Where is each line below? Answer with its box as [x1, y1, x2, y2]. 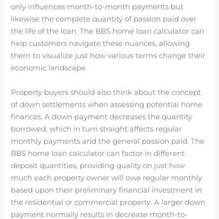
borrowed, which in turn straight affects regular [11, 124, 182, 133]
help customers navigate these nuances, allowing [11, 39, 190, 48]
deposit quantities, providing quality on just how [11, 161, 185, 170]
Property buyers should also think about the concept [11, 88, 201, 97]
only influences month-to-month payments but [11, 2, 184, 11]
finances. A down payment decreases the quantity [11, 112, 193, 121]
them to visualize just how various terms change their [11, 51, 206, 60]
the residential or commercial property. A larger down [11, 197, 206, 207]
